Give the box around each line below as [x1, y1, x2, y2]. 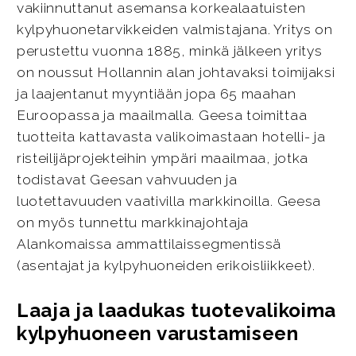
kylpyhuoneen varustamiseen [16, 322, 299, 346]
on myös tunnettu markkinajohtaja [16, 215, 250, 231]
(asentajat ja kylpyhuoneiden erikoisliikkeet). [16, 257, 315, 274]
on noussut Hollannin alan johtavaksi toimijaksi [16, 64, 335, 81]
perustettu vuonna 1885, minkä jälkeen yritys [16, 43, 323, 60]
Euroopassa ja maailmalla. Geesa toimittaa [16, 107, 308, 124]
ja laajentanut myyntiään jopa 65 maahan [16, 86, 296, 103]
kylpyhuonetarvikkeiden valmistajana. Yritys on [16, 21, 333, 38]
